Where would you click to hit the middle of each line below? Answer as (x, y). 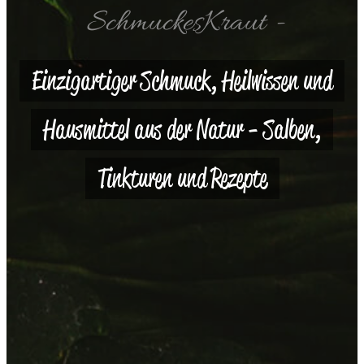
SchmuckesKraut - (186, 24)
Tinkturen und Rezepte (182, 179)
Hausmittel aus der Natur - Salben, (182, 130)
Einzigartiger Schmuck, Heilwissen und (182, 81)
